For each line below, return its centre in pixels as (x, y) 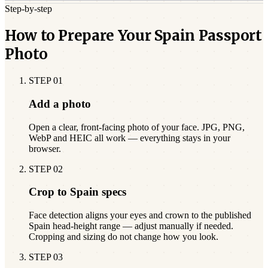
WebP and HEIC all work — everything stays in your (130, 138)
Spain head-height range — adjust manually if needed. (131, 226)
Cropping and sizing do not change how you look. (124, 237)
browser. (45, 148)
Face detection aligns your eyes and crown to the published (140, 215)
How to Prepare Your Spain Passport (133, 36)
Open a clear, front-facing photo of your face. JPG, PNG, (137, 127)
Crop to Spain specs (77, 192)
